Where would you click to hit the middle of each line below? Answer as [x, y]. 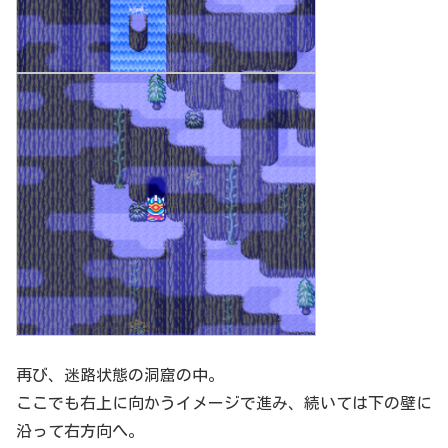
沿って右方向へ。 [80, 431]
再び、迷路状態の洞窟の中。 [120, 375]
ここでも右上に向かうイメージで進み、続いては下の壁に [224, 403]
